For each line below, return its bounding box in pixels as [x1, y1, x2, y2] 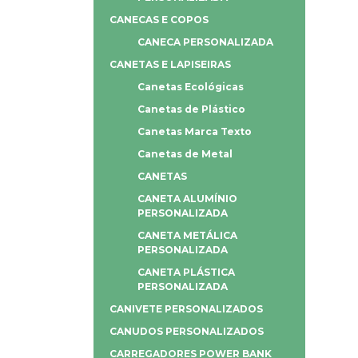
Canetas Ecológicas [137, 80, 244, 93]
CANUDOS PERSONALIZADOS [109, 324, 264, 337]
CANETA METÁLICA [137, 229, 237, 241]
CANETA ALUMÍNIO [137, 192, 237, 205]
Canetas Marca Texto [137, 125, 252, 137]
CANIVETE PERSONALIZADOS [109, 302, 263, 315]
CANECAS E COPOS [109, 13, 209, 26]
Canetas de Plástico [137, 102, 245, 115]
